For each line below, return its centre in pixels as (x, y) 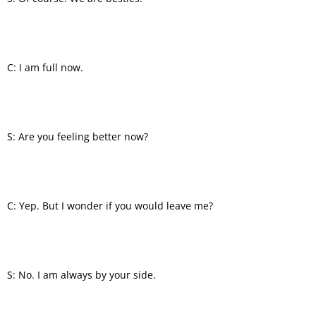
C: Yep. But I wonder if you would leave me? (110, 205)
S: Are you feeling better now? (78, 136)
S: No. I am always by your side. (81, 274)
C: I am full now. (45, 67)
